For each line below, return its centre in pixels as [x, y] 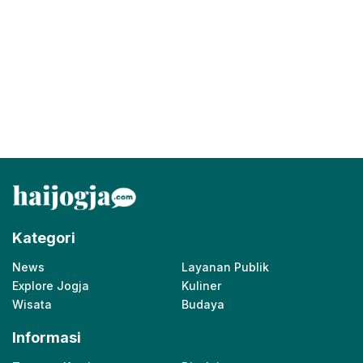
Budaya [203, 305]
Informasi [47, 338]
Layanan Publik [225, 267]
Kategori [44, 238]
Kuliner [201, 286]
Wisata [32, 305]
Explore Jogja [51, 286]
